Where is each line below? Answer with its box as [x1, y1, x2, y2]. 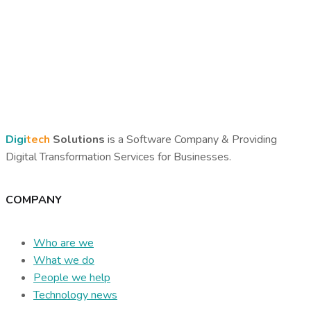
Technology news [33, 287, 117, 303]
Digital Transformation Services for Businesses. [6, 149, 231, 165]
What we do [33, 253, 94, 269]
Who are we [33, 235, 94, 251]
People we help [33, 270, 110, 286]
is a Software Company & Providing [105, 131, 277, 147]
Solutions [53, 131, 105, 147]
